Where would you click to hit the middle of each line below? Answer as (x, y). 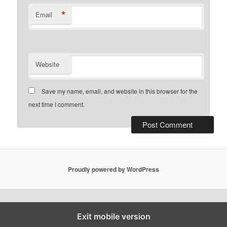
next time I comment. (57, 104)
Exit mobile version (113, 217)
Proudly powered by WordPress (113, 169)
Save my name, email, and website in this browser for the (120, 91)
